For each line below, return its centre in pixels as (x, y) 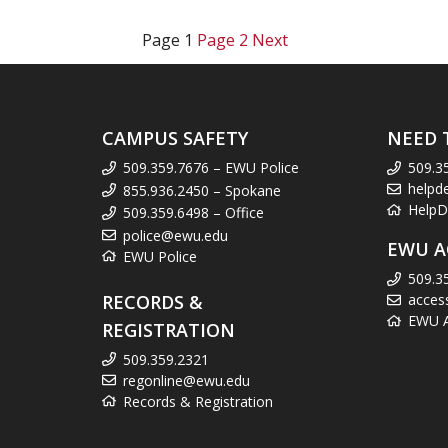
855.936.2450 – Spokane (202, 190)
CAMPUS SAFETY (175, 138)
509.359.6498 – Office (193, 212)
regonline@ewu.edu (186, 380)
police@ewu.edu (175, 235)
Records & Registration (198, 401)
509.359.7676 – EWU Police (211, 167)
